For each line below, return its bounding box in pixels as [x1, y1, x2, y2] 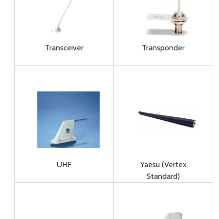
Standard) [147, 172, 180, 181]
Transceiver [44, 43, 84, 52]
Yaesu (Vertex [140, 160, 187, 169]
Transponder [142, 43, 185, 52]
